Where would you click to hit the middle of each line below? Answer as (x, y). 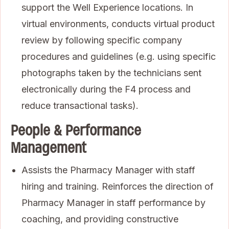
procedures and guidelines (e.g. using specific (119, 57)
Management (49, 148)
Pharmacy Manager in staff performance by (113, 203)
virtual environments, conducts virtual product (118, 24)
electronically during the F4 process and (106, 89)
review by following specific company (102, 40)
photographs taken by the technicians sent (111, 73)
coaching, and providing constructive (100, 219)
